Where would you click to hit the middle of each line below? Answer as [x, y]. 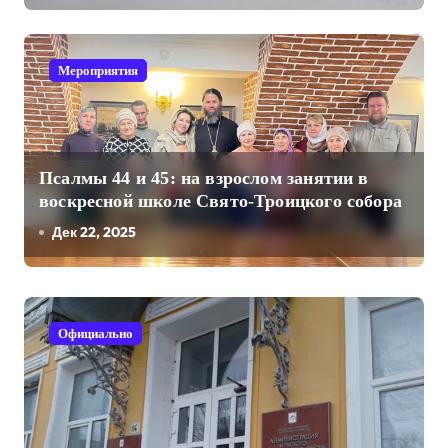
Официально [95, 333]
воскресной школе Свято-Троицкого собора [221, 201]
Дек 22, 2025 [94, 232]
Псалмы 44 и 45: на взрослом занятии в [204, 178]
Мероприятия [98, 70]
